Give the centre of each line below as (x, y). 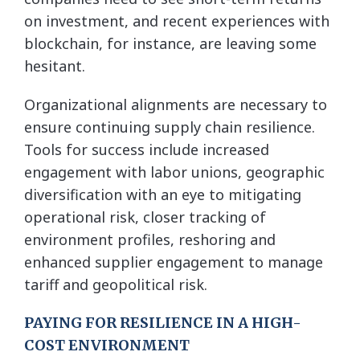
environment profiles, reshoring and (150, 239)
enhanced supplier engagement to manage (174, 262)
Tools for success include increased (147, 149)
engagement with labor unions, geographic (174, 172)
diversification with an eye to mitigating (163, 194)
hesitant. (55, 65)
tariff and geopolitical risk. (116, 284)
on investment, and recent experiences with (177, 20)
